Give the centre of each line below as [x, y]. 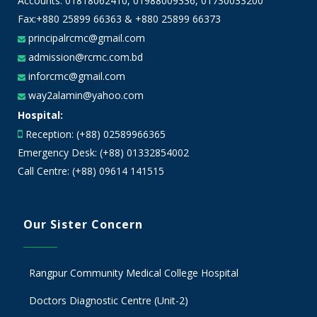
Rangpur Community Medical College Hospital [134, 273]
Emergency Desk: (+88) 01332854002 [103, 152]
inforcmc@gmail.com [75, 76]
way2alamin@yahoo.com [85, 95]
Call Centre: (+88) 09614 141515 [91, 171]
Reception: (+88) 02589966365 [96, 134]
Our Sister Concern [83, 224]
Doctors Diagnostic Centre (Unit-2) [109, 300]
